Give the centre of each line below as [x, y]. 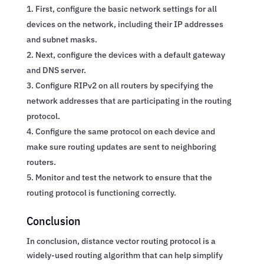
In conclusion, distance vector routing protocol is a [121, 241]
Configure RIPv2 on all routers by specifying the [124, 85]
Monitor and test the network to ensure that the [123, 177]
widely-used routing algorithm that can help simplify [124, 255]
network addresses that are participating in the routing [129, 100]
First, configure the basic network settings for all [126, 9]
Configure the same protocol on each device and [125, 131]
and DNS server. [56, 70]
